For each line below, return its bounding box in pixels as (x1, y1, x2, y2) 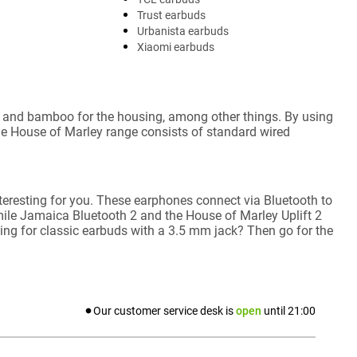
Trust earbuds (137, 8, 206, 22)
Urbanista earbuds (137, 24, 229, 37)
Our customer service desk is (93, 304, 236, 317)
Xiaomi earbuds (137, 40, 214, 53)
